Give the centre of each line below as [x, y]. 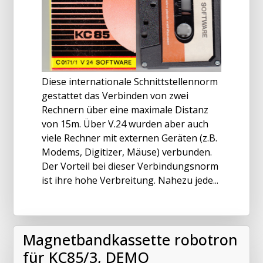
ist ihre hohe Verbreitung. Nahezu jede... [130, 180]
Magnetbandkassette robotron [130, 239]
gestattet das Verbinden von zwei [115, 95]
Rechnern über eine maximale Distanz [125, 109]
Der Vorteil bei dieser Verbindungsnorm [130, 166]
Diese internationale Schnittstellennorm [130, 81]
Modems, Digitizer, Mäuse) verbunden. [127, 152]
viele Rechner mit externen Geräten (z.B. [129, 138]
